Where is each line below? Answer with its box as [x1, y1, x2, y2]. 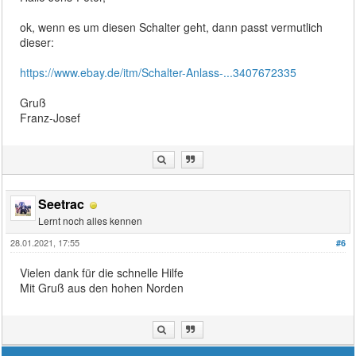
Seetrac [38, 195, 85, 214]
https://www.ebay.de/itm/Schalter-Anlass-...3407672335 [20, 64, 297, 81]
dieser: [20, 34, 55, 51]
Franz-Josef [20, 110, 81, 126]
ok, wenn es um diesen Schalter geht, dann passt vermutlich [20, 19, 323, 36]
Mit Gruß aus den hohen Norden [20, 280, 184, 296]
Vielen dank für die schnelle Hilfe [20, 265, 184, 281]
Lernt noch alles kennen [38, 214, 143, 228]
